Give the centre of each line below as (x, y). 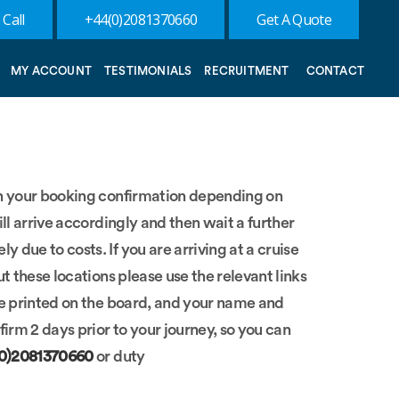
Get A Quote (294, 20)
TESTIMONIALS (148, 70)
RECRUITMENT (247, 70)
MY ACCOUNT (51, 70)
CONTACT (335, 70)
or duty (121, 356)
